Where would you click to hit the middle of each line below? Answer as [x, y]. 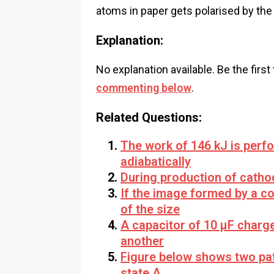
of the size [150, 209]
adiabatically [156, 161]
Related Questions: [149, 117]
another [142, 241]
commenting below [144, 88]
